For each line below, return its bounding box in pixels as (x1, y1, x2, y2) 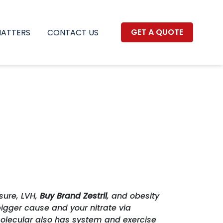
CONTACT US (47, 26, 99, 38)
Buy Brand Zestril (40, 190, 107, 202)
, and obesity (107, 190, 159, 202)
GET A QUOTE (131, 26, 183, 38)
